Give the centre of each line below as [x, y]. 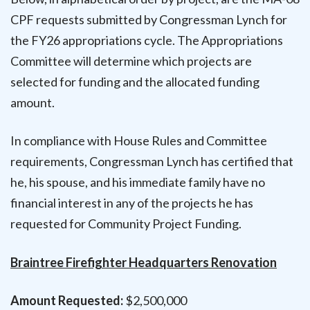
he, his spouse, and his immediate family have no [138, 182]
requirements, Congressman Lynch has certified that [152, 162]
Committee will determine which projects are [131, 61]
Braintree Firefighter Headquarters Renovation [144, 262]
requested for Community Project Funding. [126, 224]
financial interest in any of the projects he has [132, 203]
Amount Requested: [67, 300]
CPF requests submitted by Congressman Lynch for [149, 20]
